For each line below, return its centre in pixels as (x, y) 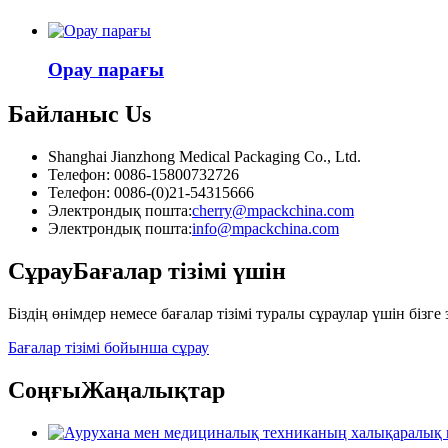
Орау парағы (106, 70)
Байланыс (63, 114)
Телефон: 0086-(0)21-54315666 (151, 192)
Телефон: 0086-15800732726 (143, 174)
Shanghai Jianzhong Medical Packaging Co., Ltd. (204, 156)
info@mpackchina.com (265, 228)
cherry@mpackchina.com (273, 210)
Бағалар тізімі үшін (179, 270)
